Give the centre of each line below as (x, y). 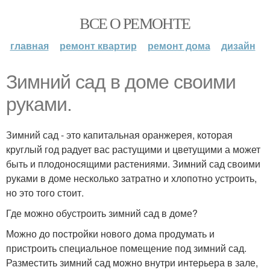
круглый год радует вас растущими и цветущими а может (133, 149)
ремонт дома (179, 46)
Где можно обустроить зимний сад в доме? (102, 213)
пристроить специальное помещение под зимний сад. (126, 248)
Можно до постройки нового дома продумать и (110, 234)
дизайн (238, 46)
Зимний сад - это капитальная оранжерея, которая (119, 135)
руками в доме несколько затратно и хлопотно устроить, (131, 178)
